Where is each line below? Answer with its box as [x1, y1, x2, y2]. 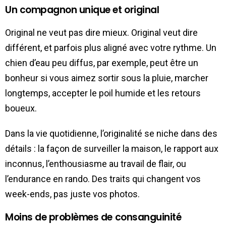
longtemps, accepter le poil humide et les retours [5, 87, 201, 98]
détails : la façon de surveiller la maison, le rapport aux [5, 143, 218, 154]
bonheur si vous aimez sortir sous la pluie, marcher [5, 72, 208, 83]
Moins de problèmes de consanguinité [5, 210, 182, 224]
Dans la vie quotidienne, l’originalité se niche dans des [5, 128, 217, 139]
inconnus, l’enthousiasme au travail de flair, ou [5, 158, 186, 169]
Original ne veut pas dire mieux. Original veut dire [5, 27, 198, 38]
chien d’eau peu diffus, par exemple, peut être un [5, 57, 198, 68]
